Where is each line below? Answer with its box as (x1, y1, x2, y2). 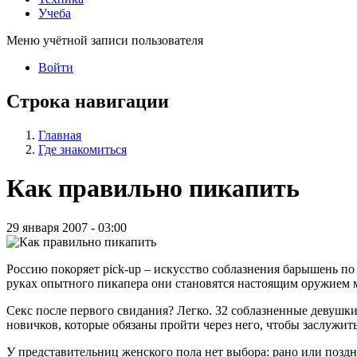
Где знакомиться (38, 142, 127, 156)
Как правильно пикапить (6, 174, 300, 203)
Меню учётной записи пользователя (6, 33, 203, 47)
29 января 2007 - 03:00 (6, 220, 127, 234)
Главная (38, 127, 81, 142)
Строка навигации (6, 90, 169, 112)
